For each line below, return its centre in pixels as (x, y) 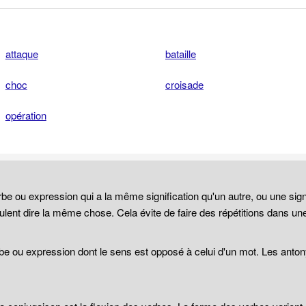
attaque (22, 54)
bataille (181, 54)
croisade (184, 84)
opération (26, 115)
